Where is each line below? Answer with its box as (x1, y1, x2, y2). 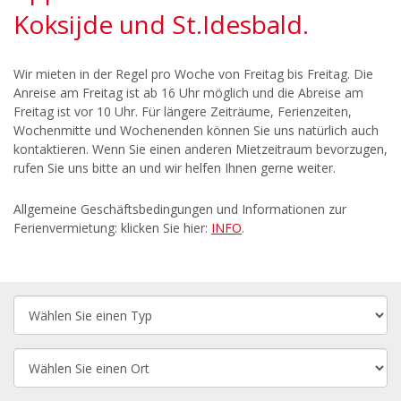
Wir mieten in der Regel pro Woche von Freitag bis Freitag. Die (13, 65, 373, 82)
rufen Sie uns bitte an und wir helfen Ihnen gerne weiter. (13, 159, 336, 176)
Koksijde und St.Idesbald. (13, 7, 309, 41)
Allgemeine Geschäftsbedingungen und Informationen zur (13, 200, 346, 218)
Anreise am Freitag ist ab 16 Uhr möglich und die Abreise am (13, 84, 363, 101)
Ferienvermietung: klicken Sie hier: (13, 219, 211, 236)
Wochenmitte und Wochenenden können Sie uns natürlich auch (13, 122, 379, 139)
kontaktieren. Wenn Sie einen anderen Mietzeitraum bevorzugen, (13, 141, 388, 158)
